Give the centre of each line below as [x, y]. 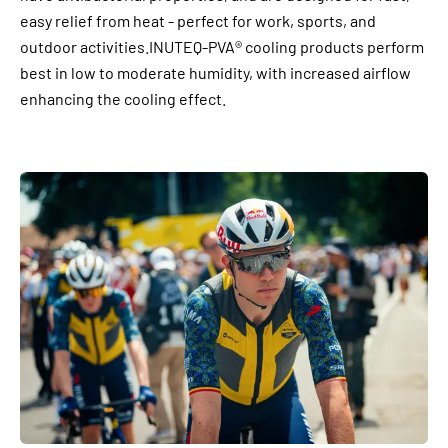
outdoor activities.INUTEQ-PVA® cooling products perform [222, 46]
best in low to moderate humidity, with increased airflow [215, 72]
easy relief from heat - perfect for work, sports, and [198, 20]
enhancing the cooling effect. [123, 98]
